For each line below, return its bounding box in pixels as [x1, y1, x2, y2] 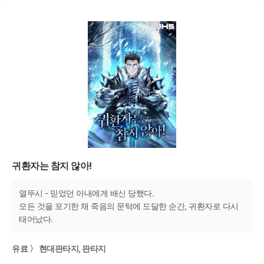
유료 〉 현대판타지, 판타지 [12, 243, 106, 254]
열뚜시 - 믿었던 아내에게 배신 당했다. [19, 187, 154, 198]
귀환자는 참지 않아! [12, 159, 92, 171]
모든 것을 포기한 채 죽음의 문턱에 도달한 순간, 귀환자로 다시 [19, 200, 239, 211]
